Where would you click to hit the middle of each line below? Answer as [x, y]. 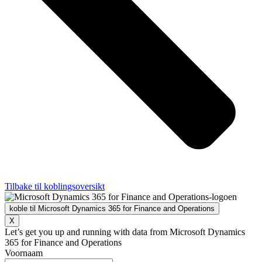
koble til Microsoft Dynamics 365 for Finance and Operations [112, 208]
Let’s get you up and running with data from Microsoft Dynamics [125, 232]
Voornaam [24, 253]
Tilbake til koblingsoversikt [55, 186]
